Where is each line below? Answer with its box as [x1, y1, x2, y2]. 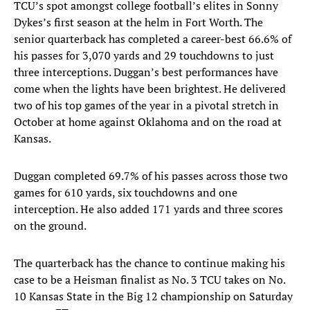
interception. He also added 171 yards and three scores [14, 201, 283, 217]
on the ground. [14, 218, 86, 234]
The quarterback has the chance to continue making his [14, 255, 285, 271]
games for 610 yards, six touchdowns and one [14, 185, 237, 201]
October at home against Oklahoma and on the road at [14, 114, 282, 130]
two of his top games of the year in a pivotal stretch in [14, 98, 279, 113]
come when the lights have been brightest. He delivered [14, 81, 286, 97]
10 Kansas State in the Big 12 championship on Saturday [14, 289, 293, 304]
